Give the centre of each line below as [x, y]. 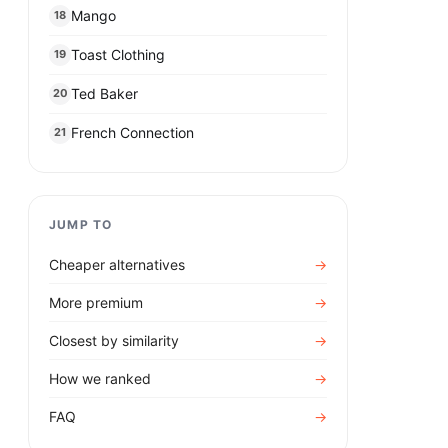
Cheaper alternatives [117, 264]
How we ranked [100, 378]
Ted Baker [104, 94]
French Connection [132, 133]
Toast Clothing [118, 55]
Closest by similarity [114, 340]
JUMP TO [81, 224]
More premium [96, 302]
